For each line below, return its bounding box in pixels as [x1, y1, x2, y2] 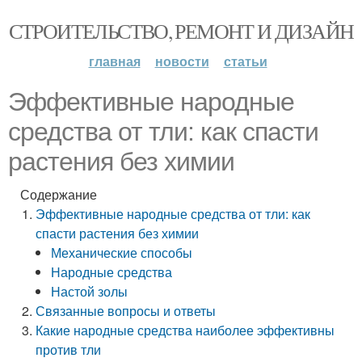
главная [88, 52, 141, 70]
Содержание [20, 185, 97, 204]
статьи [223, 52, 267, 70]
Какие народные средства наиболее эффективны [36, 321, 335, 339]
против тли [36, 340, 102, 359]
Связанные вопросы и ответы [36, 301, 217, 320]
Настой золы [51, 282, 128, 301]
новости [154, 52, 209, 70]
